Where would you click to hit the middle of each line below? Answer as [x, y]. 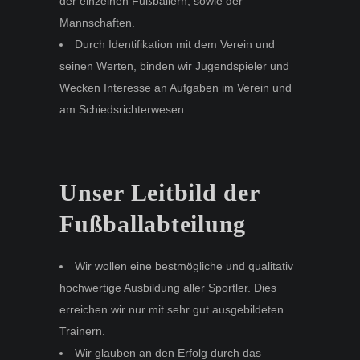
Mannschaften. [97, 22]
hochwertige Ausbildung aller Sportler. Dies [168, 287]
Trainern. [82, 331]
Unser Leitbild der [160, 192]
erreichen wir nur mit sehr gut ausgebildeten [172, 309]
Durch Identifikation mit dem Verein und [175, 44]
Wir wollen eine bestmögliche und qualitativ [184, 266]
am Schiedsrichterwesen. [123, 109]
